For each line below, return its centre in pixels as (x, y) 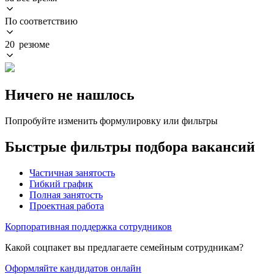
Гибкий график (61, 183)
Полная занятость (66, 194)
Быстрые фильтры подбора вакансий (130, 146)
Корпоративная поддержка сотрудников (88, 226)
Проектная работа (67, 206)
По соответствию (41, 21)
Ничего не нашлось (70, 94)
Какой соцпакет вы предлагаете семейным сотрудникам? (124, 247)
